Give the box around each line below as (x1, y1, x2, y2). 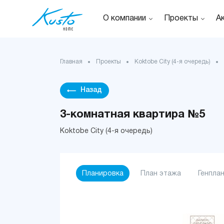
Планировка (82, 170, 123, 177)
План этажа (140, 170, 181, 177)
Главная (60, 59, 84, 64)
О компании (103, 15, 146, 22)
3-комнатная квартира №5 (60, 109, 205, 119)
